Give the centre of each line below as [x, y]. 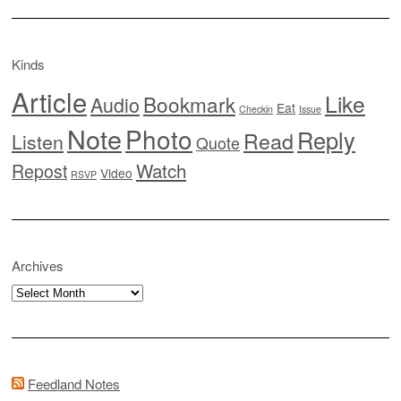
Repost [39, 171]
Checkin [256, 109]
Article [49, 102]
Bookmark [189, 104]
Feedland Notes [74, 384]
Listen [38, 141]
